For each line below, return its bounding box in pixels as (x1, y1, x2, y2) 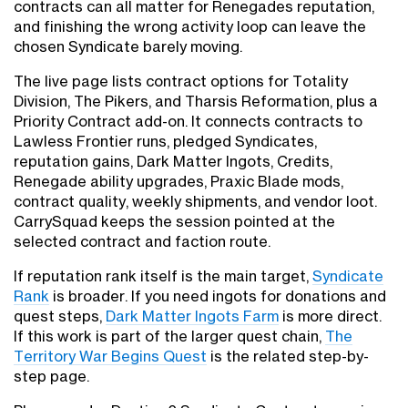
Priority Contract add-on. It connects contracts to (14, 114, 362, 129)
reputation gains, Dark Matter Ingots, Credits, (14, 154, 332, 169)
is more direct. (279, 309, 382, 324)
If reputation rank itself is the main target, (14, 269, 312, 284)
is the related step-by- (207, 349, 369, 364)
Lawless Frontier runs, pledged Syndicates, (14, 134, 317, 149)
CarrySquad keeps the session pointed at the (14, 214, 335, 229)
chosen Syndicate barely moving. (14, 39, 242, 55)
